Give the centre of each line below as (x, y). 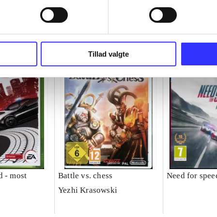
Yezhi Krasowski (87, 190)
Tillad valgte (108, 54)
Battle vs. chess (85, 176)
